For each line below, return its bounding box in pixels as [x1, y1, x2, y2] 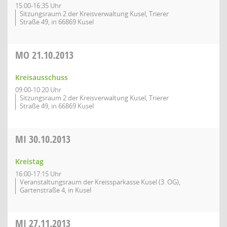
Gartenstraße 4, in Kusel [20, 185, 91, 195]
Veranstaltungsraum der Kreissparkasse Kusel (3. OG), [20, 177, 180, 186]
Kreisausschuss [15, 72, 68, 82]
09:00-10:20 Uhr [15, 85, 61, 94]
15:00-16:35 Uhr [15, 1, 61, 10]
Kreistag [15, 157, 44, 166]
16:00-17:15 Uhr [15, 169, 61, 178]
